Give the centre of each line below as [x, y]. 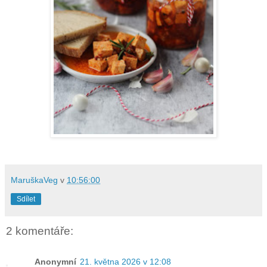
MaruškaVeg [34, 180]
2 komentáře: [40, 231]
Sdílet [26, 199]
